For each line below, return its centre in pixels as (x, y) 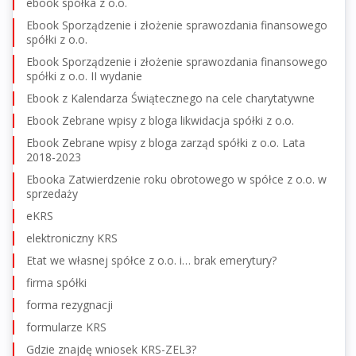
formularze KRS (66, 327)
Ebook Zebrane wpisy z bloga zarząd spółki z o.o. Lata (166, 142)
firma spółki (56, 282)
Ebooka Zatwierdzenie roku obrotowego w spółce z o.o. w (176, 179)
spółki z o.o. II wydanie (84, 75)
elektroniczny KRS (72, 238)
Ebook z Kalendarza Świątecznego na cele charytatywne (170, 98)
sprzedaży (52, 193)
